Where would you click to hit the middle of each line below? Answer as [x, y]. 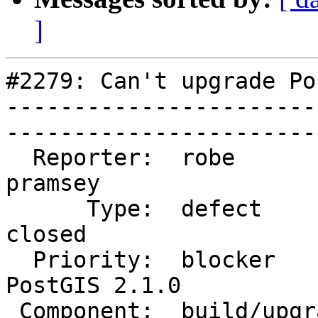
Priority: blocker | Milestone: [19, 260]
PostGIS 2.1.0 [93, 286]
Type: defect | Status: [46, 209]
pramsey [93, 183]
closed [93, 235]
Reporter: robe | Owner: [19, 158]
